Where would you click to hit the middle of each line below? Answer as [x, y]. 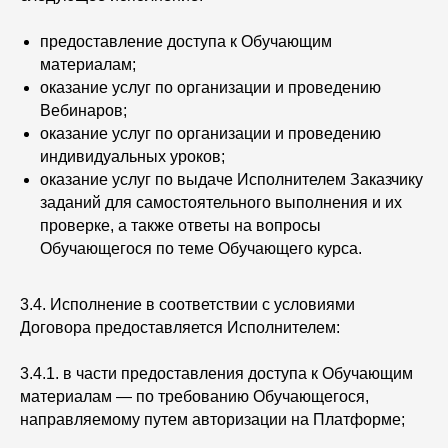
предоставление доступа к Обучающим [186, 41]
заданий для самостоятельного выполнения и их [221, 202]
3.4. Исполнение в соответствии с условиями [187, 304]
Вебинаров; [85, 110]
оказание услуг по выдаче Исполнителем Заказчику [231, 179]
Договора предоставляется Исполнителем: [182, 327]
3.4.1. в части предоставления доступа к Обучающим [216, 373]
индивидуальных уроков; [134, 156]
